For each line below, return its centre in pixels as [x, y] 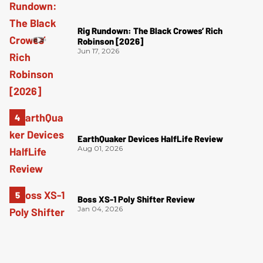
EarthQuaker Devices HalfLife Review [150, 139]
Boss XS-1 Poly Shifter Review [136, 199]
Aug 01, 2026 [100, 149]
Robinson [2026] [110, 41]
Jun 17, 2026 [98, 50]
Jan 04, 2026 [100, 209]
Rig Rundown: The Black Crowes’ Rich [150, 30]
